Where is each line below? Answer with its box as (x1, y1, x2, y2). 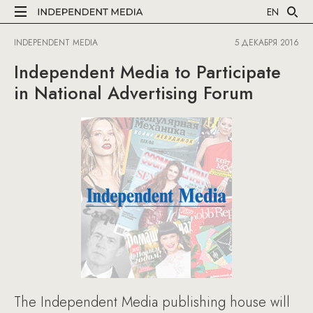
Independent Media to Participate (14, 59, 281, 85)
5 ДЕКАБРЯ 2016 (235, 36, 299, 49)
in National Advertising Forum (14, 80, 254, 105)
